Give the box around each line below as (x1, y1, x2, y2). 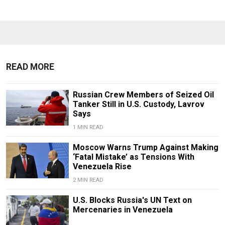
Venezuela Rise (72, 162, 132, 172)
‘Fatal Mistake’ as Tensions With (72, 152, 194, 162)
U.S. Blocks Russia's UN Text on (72, 195, 192, 205)
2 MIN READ (72, 177, 103, 184)
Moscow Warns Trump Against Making (72, 143, 218, 153)
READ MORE (6, 62, 54, 72)
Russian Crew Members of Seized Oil (72, 90, 214, 100)
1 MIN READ (72, 124, 103, 131)
